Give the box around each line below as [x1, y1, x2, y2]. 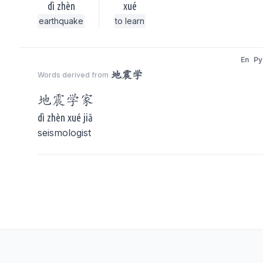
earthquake [39, 16, 83, 26]
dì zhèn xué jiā [38, 112, 93, 123]
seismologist [38, 127, 91, 139]
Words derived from [38, 70, 109, 79]
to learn [115, 16, 144, 26]
